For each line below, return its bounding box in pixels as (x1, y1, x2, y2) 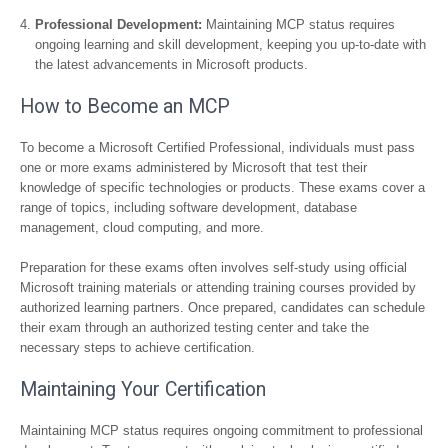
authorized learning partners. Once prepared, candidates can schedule (20, 300, 425, 315)
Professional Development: (35, 17, 202, 32)
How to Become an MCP (20, 95, 230, 118)
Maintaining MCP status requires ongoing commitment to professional (20, 423, 423, 438)
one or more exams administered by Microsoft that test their (20, 160, 367, 175)
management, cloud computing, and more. (20, 220, 264, 235)
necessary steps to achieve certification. (20, 340, 255, 355)
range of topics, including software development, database (20, 200, 357, 215)
